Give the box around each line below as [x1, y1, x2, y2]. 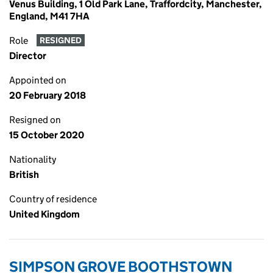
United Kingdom [9, 208, 80, 220]
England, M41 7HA [9, 10, 90, 22]
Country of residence [9, 193, 97, 205]
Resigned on [9, 114, 61, 126]
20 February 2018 [9, 90, 86, 101]
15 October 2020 [9, 129, 84, 141]
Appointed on [9, 74, 66, 86]
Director [9, 50, 46, 62]
